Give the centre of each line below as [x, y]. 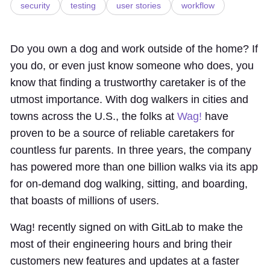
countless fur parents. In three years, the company [131, 150]
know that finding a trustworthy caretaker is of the [128, 82]
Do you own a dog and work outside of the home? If [134, 49]
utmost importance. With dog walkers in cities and [129, 99]
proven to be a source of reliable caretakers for [122, 133]
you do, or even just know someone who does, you [132, 65]
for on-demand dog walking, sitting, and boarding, [129, 184]
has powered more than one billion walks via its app [134, 167]
